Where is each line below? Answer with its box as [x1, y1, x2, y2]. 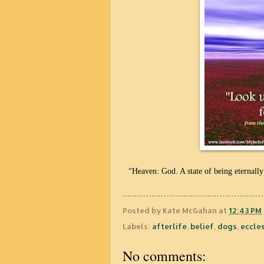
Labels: [123, 222, 152, 232]
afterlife [152, 222, 187, 232]
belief [190, 222, 214, 232]
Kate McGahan [163, 206, 217, 216]
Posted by [123, 206, 163, 216]
